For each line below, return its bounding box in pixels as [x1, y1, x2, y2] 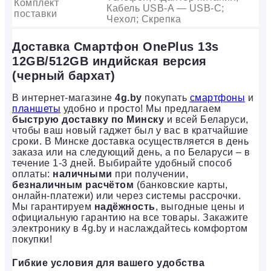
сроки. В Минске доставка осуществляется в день [12, 136, 249, 147]
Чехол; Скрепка [106, 13, 181, 24]
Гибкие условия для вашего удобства [12, 258, 204, 269]
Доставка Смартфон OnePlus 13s [12, 39, 219, 53]
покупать [142, 93, 190, 103]
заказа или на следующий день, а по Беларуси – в [12, 147, 250, 158]
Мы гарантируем [12, 201, 94, 212]
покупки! [12, 234, 52, 245]
